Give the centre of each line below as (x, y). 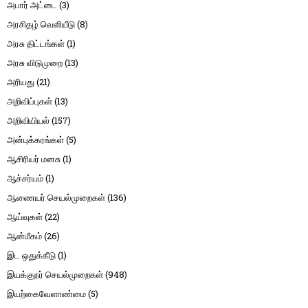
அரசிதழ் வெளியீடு (41, 24)
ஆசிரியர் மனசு (34, 158)
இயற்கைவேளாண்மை (46, 293)
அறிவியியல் (28, 120)
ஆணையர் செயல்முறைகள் (56, 197)
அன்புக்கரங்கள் (35, 139)
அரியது (21, 81)
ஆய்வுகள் (25, 216)
